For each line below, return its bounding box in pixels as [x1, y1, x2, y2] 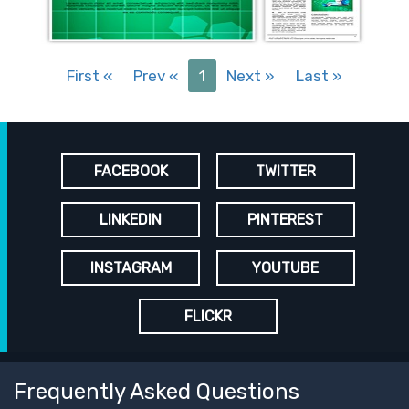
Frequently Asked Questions [14, 378, 299, 404]
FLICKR [184, 307, 232, 325]
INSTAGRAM [89, 258, 172, 277]
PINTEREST [247, 210, 324, 228]
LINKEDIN [100, 210, 163, 228]
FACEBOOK [93, 162, 168, 180]
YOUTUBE [252, 258, 320, 277]
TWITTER [255, 162, 316, 180]
